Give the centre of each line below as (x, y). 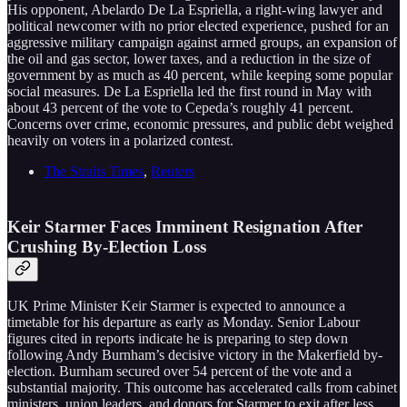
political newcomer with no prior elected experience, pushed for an (198, 26)
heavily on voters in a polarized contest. (120, 141)
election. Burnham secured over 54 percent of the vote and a (179, 372)
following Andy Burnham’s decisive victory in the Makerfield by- (195, 355)
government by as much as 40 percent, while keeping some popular (200, 75)
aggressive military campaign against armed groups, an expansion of (202, 43)
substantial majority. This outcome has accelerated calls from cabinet (202, 388)
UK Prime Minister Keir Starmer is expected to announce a (176, 306)
